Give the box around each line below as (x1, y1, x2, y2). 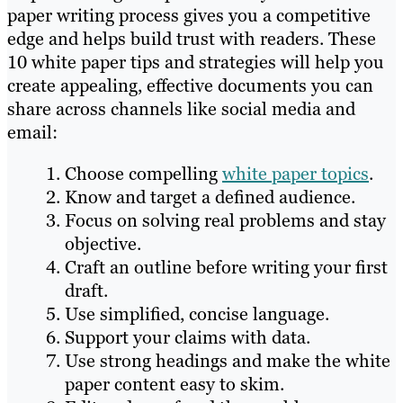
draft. (65, 279, 108, 303)
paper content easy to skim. (65, 372, 284, 397)
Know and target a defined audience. (65, 185, 355, 210)
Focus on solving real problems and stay (65, 209, 386, 233)
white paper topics (222, 162, 369, 186)
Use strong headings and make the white (65, 349, 390, 373)
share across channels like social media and (7, 97, 355, 121)
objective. (65, 232, 141, 256)
